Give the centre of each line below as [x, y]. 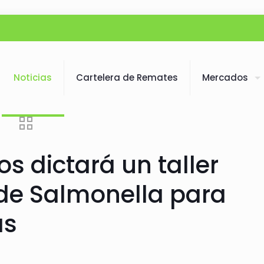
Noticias [33, 77]
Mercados [225, 77]
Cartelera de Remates [127, 77]
